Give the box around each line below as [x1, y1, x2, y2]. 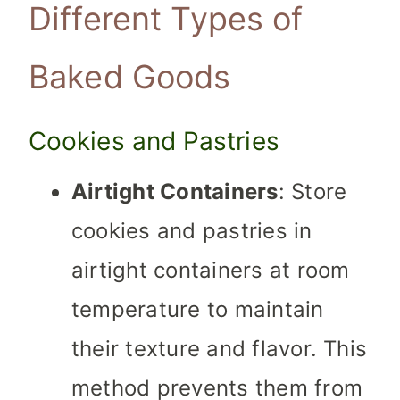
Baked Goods [29, 57, 231, 97]
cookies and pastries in [71, 218, 312, 245]
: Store [278, 179, 347, 205]
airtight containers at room [71, 257, 350, 284]
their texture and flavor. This [71, 336, 368, 362]
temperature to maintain [71, 296, 324, 323]
